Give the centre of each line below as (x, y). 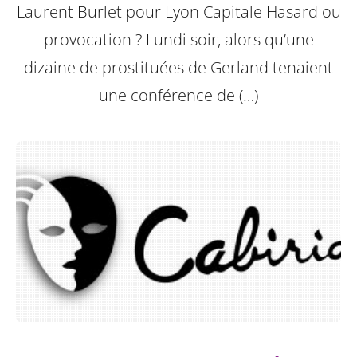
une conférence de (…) (178, 95)
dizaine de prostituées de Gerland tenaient (178, 67)
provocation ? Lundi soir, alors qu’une (178, 39)
